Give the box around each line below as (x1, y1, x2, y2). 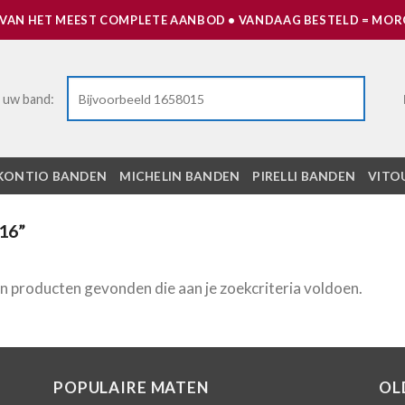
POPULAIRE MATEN (53, 378, 209, 398)
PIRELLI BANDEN (252, 168, 356, 184)
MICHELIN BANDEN (119, 168, 240, 184)
